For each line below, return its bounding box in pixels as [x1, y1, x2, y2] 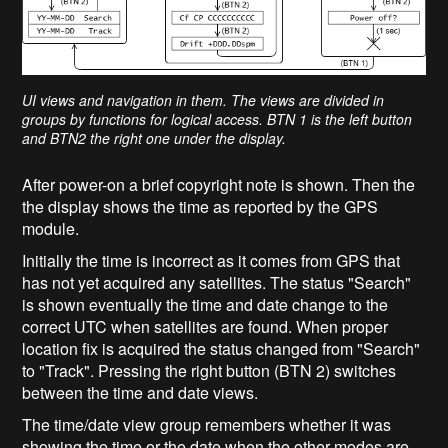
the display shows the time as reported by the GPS [22, 194, 379, 218]
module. [22, 216, 84, 240]
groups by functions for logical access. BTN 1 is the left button [22, 108, 413, 129]
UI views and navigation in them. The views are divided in [22, 89, 385, 110]
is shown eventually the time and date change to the [22, 292, 389, 316]
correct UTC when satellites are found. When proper [22, 314, 389, 338]
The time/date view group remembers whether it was [22, 412, 392, 436]
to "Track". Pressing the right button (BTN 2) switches [22, 358, 397, 382]
